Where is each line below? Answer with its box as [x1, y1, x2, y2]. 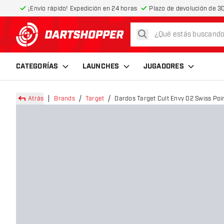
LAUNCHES [82, 61, 119, 71]
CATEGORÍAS [16, 61, 58, 71]
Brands [54, 95, 75, 102]
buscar [141, 29, 164, 37]
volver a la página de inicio [72, 34, 168, 45]
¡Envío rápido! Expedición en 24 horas [28, 5, 137, 12]
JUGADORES [143, 61, 184, 71]
